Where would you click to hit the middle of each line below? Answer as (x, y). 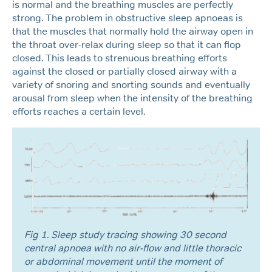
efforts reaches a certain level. (79, 112)
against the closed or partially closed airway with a (124, 72)
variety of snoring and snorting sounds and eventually (131, 85)
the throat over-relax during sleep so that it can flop (127, 45)
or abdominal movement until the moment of (123, 262)
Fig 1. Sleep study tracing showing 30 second (125, 235)
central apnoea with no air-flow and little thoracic (133, 248)
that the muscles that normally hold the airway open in (133, 32)
